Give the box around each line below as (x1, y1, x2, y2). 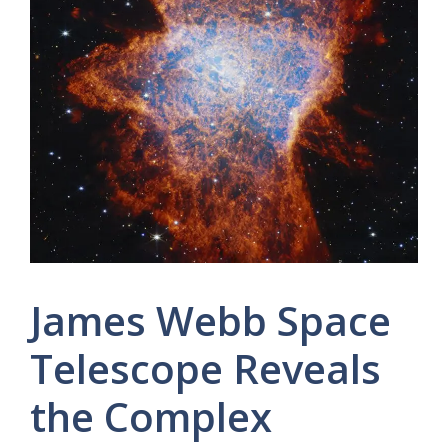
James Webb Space (30, 292, 391, 348)
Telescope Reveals (30, 340, 381, 396)
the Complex (30, 388, 272, 444)
